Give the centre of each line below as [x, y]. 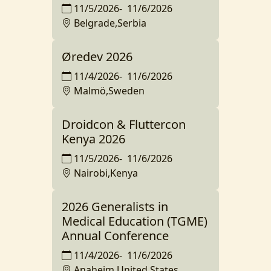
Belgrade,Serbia [110, 23]
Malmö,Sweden [109, 90]
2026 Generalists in [115, 206]
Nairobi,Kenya [106, 173]
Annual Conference [115, 235]
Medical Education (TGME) [135, 221]
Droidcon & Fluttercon [124, 124]
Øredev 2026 [97, 56]
